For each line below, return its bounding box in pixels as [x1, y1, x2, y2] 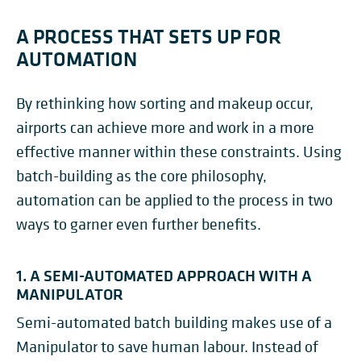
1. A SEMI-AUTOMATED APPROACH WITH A [16, 264, 312, 287]
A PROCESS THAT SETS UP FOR [16, 23, 281, 51]
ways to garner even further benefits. [16, 214, 261, 235]
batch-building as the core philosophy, [16, 166, 267, 187]
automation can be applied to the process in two [16, 190, 333, 211]
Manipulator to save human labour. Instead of [16, 337, 318, 358]
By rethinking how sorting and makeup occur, [16, 93, 313, 114]
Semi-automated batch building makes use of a [16, 313, 332, 334]
